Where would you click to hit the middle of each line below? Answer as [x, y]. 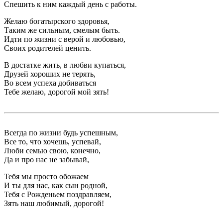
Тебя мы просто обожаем [46, 177]
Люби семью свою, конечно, [52, 151]
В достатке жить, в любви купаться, [65, 65]
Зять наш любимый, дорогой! [54, 204]
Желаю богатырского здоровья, [57, 21]
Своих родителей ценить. [48, 48]
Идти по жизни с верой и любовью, [65, 39]
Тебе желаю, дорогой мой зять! [56, 92]
